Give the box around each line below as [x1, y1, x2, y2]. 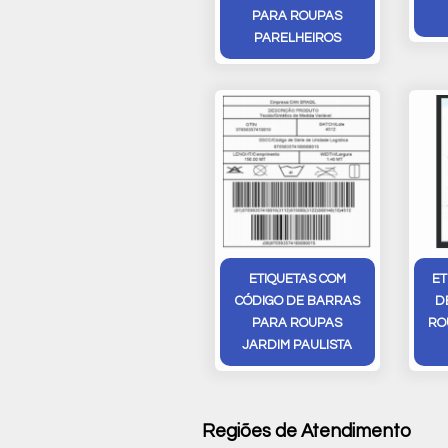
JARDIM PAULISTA [242, 337, 353, 352]
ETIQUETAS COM [248, 271, 346, 286]
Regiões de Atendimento [201, 422, 411, 442]
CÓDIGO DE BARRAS [234, 293, 360, 308]
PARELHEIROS [253, 30, 341, 45]
